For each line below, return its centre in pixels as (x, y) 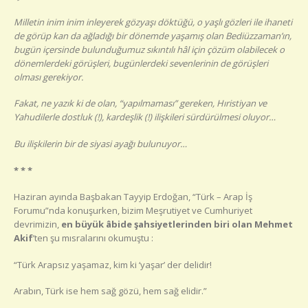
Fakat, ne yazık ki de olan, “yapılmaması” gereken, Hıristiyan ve (140, 103)
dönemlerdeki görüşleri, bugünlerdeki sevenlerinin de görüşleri (141, 63)
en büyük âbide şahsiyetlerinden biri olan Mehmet (176, 224)
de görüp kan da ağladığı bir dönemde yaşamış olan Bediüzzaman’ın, (153, 35)
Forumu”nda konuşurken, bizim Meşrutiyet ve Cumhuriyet (133, 211)
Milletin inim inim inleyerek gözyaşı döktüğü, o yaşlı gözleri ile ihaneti (153, 22)
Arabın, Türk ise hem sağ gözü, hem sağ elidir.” (110, 291)
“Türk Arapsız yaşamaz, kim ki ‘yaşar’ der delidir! (113, 264)
